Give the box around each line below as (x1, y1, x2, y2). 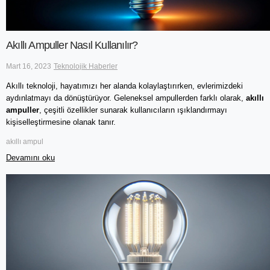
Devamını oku (6, 152, 55, 162)
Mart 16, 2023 (6, 61, 51, 71)
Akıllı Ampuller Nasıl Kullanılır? (6, 39, 138, 52)
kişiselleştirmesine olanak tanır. (6, 117, 118, 127)
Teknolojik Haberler (54, 61, 118, 71)
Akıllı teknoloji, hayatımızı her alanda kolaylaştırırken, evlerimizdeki (6, 81, 243, 90)
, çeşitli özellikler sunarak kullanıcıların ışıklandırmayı (39, 105, 227, 115)
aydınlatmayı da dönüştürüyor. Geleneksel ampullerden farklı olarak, (6, 93, 246, 102)
